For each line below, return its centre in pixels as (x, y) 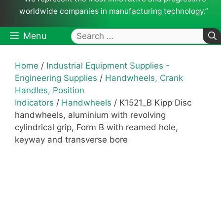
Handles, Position (50, 91)
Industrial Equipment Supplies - (108, 66)
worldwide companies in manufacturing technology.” (113, 11)
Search (85, 35)
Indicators (34, 103)
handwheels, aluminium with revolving (90, 115)
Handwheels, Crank (144, 78)
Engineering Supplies (56, 78)
